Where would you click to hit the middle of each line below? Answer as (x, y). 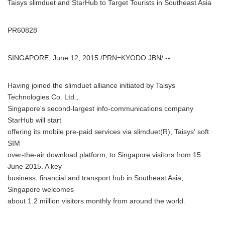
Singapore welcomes (41, 190)
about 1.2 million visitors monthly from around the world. (96, 201)
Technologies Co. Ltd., (43, 97)
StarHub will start (34, 120)
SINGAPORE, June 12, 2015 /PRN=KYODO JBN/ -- (89, 58)
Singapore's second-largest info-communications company (100, 109)
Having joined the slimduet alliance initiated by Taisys (91, 86)
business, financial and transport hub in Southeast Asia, (95, 178)
